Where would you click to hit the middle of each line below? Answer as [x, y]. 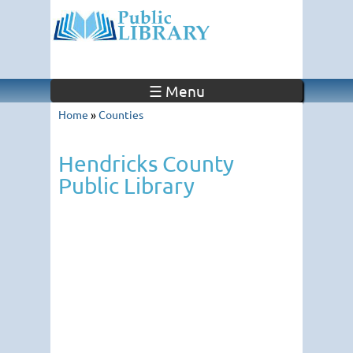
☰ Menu [176, 91]
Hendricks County [146, 163]
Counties [121, 114]
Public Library [126, 186]
